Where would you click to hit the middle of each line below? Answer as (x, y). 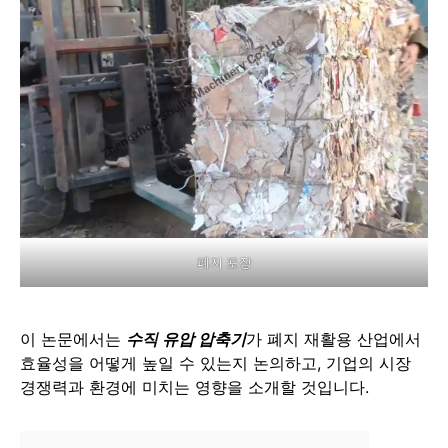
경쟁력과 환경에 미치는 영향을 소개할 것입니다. (194, 386)
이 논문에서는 (73, 338)
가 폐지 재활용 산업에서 (333, 338)
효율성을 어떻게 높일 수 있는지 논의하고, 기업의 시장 (215, 362)
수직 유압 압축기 (186, 338)
